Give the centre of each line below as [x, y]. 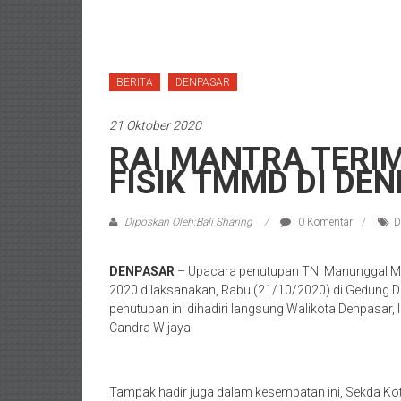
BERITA [135, 82]
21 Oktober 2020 [155, 125]
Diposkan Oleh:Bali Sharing [188, 222]
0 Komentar [324, 222]
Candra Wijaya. [151, 328]
